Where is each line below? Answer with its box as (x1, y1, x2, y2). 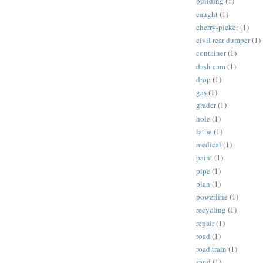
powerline (196, 191, 228, 203)
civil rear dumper (196, 35, 250, 46)
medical (196, 139, 221, 150)
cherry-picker (196, 21, 238, 32)
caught (196, 8, 218, 19)
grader (196, 100, 216, 111)
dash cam (196, 60, 225, 72)
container (196, 48, 226, 59)
